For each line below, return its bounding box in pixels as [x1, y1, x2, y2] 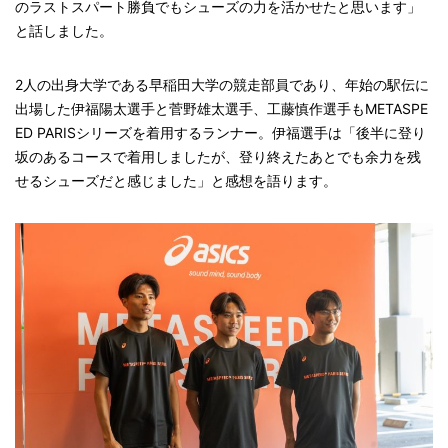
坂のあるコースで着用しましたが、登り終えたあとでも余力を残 [15, 147, 421, 165]
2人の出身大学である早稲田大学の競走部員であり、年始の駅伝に [15, 75, 429, 93]
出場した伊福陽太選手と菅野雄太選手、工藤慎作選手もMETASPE [15, 99, 428, 117]
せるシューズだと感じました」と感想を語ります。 [15, 171, 337, 189]
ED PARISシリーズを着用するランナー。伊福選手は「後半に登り [15, 123, 426, 141]
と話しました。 [15, 21, 113, 39]
